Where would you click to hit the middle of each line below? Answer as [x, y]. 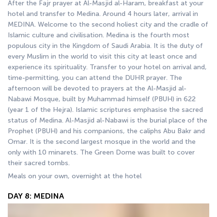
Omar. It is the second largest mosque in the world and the [102, 141]
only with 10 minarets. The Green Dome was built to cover [101, 152]
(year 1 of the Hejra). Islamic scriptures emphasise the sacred [105, 109]
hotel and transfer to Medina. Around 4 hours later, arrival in [103, 14]
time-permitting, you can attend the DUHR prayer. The [95, 77]
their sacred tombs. [39, 163]
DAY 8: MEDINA [36, 196]
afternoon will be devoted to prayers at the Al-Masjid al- [97, 88]
